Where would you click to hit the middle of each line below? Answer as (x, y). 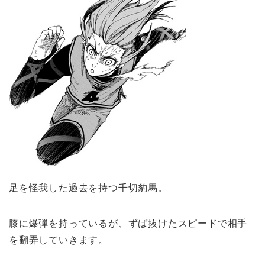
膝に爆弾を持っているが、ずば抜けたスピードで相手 (128, 224)
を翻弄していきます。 (59, 240)
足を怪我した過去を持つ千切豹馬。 (88, 188)
